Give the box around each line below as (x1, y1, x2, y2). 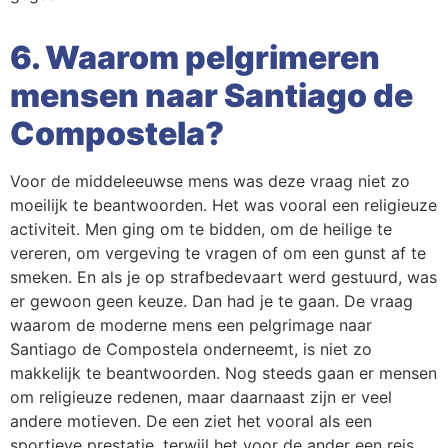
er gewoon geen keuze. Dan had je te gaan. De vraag (10, 291, 413, 311)
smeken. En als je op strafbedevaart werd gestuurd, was (10, 267, 437, 287)
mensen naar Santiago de (10, 76, 413, 115)
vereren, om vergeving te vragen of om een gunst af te (10, 243, 426, 263)
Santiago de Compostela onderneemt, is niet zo (10, 339, 372, 359)
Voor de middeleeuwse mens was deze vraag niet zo (10, 171, 410, 191)
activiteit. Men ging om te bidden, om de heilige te (10, 219, 392, 239)
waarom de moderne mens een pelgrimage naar (10, 315, 372, 335)
